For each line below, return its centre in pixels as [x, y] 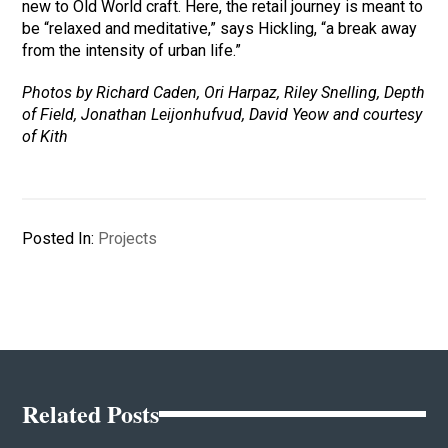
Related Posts [91, 414]
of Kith [45, 137]
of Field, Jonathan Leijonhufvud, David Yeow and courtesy [222, 115]
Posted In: [60, 239]
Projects [128, 239]
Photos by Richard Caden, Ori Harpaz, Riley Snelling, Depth [224, 93]
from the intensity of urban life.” [132, 51]
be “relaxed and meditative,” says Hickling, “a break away [220, 29]
